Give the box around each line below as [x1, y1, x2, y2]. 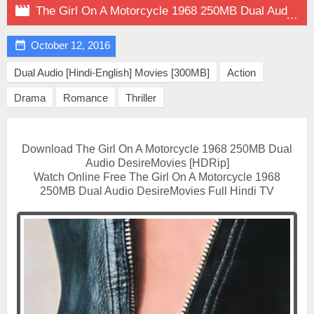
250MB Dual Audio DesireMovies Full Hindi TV [40, 185, 274, 197]
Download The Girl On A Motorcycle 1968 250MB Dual [22, 143, 292, 155]
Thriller [125, 92, 156, 104]
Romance [63, 92, 108, 104]
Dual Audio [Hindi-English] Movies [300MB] [14, 67, 210, 78]
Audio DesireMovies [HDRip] [85, 157, 229, 169]
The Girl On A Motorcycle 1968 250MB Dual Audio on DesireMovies [36, 4, 287, 18]
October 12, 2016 [31, 39, 110, 51]
